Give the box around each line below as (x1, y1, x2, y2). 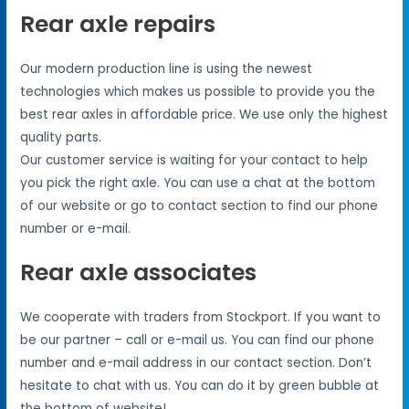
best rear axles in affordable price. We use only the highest (20, 106, 389, 124)
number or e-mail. (20, 220, 131, 238)
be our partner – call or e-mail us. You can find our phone (20, 331, 375, 350)
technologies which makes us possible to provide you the (20, 83, 376, 101)
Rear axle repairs (20, 8, 216, 41)
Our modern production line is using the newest (20, 60, 313, 79)
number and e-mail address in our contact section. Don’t (20, 354, 372, 372)
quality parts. (20, 129, 102, 147)
